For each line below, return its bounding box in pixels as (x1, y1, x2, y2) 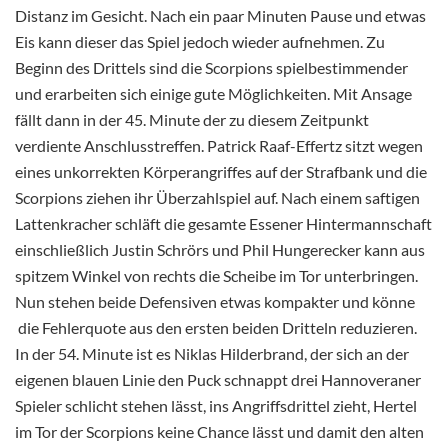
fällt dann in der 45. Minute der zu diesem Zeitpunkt (15, 109, 369, 129)
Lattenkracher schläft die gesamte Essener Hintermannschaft (15, 213, 432, 233)
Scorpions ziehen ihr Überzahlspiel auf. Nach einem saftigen (15, 187, 420, 207)
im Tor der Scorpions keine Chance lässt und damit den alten (15, 421, 424, 441)
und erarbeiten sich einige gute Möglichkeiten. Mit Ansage (15, 83, 412, 103)
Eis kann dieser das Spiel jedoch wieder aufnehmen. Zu (15, 31, 385, 51)
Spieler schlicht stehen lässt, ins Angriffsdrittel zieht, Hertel (15, 395, 417, 415)
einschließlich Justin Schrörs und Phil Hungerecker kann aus (15, 239, 425, 259)
